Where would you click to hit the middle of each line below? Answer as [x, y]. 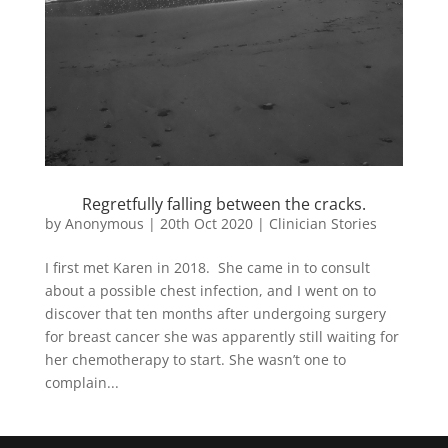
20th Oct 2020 [206, 223]
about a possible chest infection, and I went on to [210, 290]
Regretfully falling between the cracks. [223, 203]
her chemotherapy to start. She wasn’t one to [195, 359]
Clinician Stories [322, 223]
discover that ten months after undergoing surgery [215, 313]
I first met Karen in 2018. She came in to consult [207, 267]
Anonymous [104, 223]
